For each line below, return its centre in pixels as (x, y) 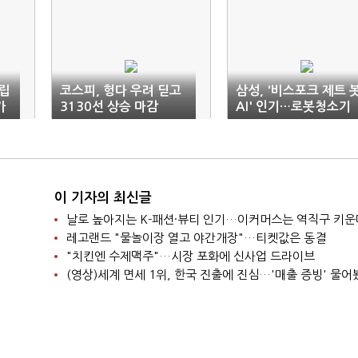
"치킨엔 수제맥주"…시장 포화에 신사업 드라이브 (190, 257)
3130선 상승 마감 (109, 107)
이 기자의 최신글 (103, 198)
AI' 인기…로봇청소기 (293, 107)
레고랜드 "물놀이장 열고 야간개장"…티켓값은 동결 (196, 238)
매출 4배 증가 (273, 123)
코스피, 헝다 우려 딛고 (121, 91)
